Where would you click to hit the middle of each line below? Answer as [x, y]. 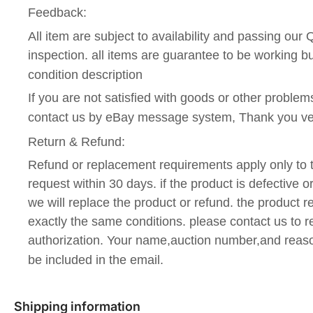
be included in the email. [96, 260]
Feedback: [57, 12]
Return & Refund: [77, 141]
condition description [85, 74]
